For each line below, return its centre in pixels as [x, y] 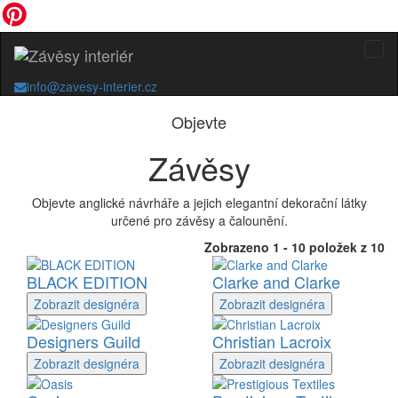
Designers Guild [84, 341]
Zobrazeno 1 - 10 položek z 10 [295, 247]
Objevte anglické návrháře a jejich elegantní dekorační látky [199, 203]
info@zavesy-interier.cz [92, 86]
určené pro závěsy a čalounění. [199, 220]
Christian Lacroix [272, 341]
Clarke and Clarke [276, 282]
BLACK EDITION [87, 282]
